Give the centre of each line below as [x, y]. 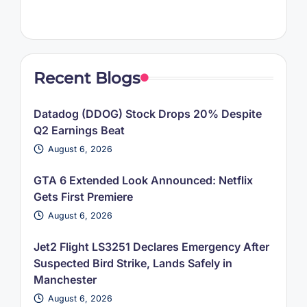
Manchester [65, 279]
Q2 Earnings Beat [79, 130]
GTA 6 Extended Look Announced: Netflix [143, 180]
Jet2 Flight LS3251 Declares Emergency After [151, 246]
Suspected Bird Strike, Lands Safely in [133, 263]
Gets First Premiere [83, 196]
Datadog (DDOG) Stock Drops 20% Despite [147, 113]
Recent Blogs [87, 78]
